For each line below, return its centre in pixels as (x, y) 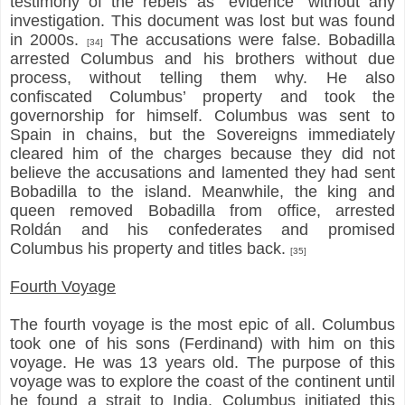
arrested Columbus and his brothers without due (202, 58)
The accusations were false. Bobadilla (249, 39)
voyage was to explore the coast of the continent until (202, 381)
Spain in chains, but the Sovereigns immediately (202, 134)
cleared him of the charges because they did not (202, 153)
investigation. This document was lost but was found (202, 20)
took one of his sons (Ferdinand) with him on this (202, 343)
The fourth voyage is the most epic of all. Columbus (202, 324)
